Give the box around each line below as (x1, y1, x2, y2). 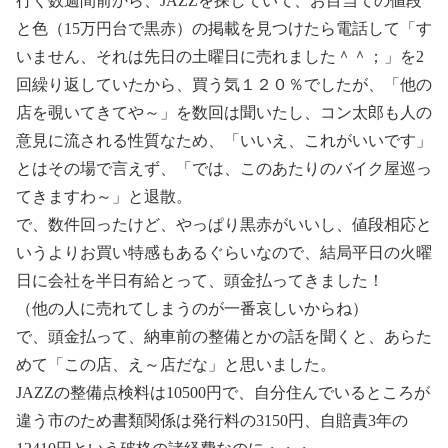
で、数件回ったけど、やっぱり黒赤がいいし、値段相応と (16, 215, 432, 233)
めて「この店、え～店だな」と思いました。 (16, 355, 336, 373)
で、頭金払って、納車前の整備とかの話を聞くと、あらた (16, 327, 432, 345)
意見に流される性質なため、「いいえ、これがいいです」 (16, 131, 432, 149)
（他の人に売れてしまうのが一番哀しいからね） (16, 299, 368, 317)
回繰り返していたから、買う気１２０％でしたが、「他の (16, 75, 432, 93)
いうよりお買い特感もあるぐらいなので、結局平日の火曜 (16, 243, 432, 261)
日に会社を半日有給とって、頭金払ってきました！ (16, 271, 384, 289)
